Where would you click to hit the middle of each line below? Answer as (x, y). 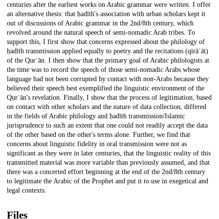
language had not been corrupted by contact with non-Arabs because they (108, 79)
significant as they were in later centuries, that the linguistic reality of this (109, 153)
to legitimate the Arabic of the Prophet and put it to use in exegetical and (108, 181)
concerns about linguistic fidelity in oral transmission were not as (97, 144)
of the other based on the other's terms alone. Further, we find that (99, 135)
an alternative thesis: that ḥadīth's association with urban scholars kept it (106, 14)
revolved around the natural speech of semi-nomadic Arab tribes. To (101, 33)
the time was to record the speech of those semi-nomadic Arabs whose (103, 70)
